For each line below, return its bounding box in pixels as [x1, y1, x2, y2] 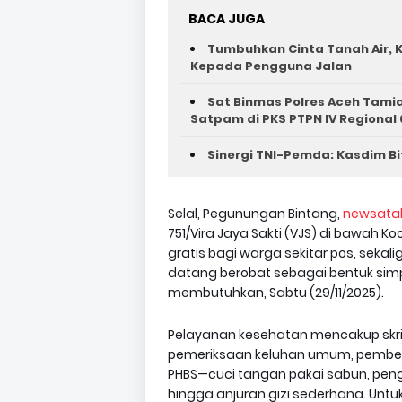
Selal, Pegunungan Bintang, [168, 205, 343, 223]
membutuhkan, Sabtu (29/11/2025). [168, 284, 384, 301]
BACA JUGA [188, 10, 265, 28]
